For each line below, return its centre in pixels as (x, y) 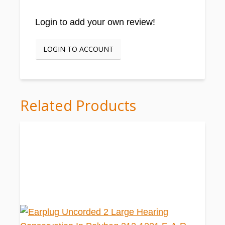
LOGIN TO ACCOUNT (78, 49)
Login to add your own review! (95, 22)
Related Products (78, 105)
